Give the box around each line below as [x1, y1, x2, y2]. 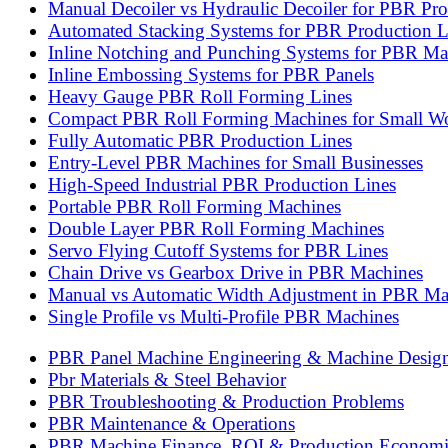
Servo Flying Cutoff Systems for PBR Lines [48, 239, 388, 261]
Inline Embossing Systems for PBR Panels [48, 63, 374, 85]
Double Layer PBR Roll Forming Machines [48, 217, 384, 239]
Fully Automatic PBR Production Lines [48, 129, 352, 151]
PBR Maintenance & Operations [48, 412, 295, 434]
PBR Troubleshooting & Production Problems [48, 390, 404, 412]
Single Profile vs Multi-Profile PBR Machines [48, 305, 399, 327]
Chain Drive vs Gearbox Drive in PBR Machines [48, 261, 423, 283]
